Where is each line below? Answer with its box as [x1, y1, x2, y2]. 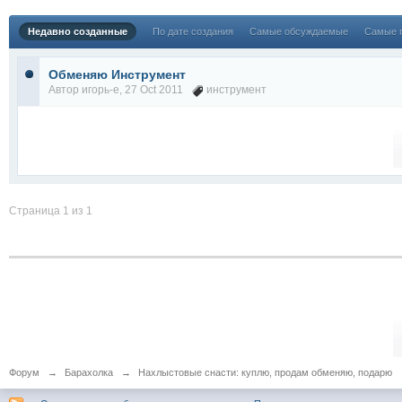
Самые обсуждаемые [249, 26, 348, 37]
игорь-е [82, 83, 119, 96]
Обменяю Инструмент [48, 67, 186, 82]
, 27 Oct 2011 [119, 83, 191, 96]
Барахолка [65, 367, 113, 378]
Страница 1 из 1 [9, 205, 92, 217]
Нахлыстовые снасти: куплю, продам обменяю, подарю [138, 367, 392, 378]
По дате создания [153, 26, 233, 37]
